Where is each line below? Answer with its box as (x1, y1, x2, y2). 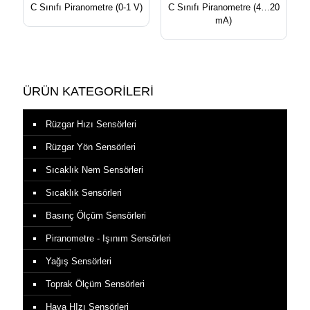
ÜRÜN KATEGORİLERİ (23, 84, 154, 99)
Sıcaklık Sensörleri (46, 188, 122, 199)
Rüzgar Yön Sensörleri (46, 142, 136, 153)
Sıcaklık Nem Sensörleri (46, 165, 143, 176)
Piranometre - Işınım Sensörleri (46, 233, 171, 244)
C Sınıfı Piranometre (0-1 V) (30, 2, 143, 13)
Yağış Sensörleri (46, 256, 111, 267)
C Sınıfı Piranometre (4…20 (167, 2, 280, 13)
